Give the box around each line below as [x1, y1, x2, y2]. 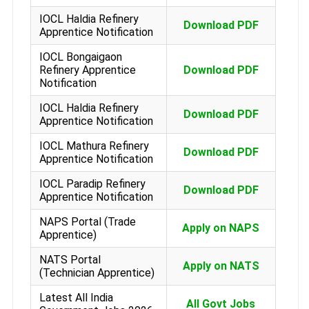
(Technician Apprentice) [39, 266, 154, 279]
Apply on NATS [182, 259, 259, 272]
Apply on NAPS [182, 221, 260, 235]
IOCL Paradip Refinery [39, 177, 146, 190]
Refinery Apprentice [39, 63, 136, 77]
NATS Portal [39, 252, 101, 266]
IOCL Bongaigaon [39, 50, 122, 63]
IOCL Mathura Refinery [39, 139, 149, 152]
